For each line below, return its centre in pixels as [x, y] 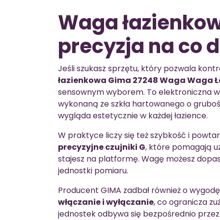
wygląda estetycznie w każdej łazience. [133, 116]
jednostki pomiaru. [93, 171]
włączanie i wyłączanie [106, 202]
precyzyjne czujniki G [102, 147]
